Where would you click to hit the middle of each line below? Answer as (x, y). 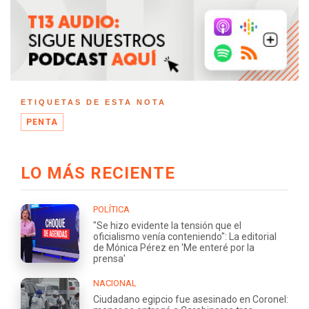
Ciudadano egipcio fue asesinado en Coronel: (191, 299)
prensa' (109, 258)
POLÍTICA (111, 209)
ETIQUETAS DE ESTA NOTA (93, 102)
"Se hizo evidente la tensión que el (167, 225)
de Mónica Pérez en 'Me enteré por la (174, 247)
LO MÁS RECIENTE (98, 173)
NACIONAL (115, 283)
